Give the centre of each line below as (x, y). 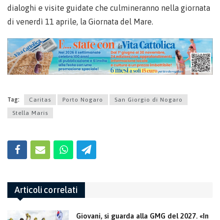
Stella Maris (30, 113)
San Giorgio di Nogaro (149, 100)
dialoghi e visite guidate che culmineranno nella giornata (109, 8)
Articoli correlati (46, 190)
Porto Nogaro (83, 100)
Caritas (40, 100)
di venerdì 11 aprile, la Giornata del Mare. (80, 21)
